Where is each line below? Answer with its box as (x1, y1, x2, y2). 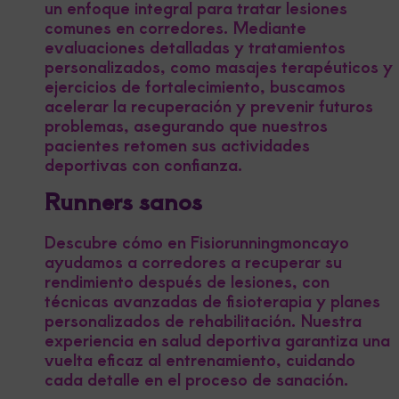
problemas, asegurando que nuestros (45, 113, 328, 136)
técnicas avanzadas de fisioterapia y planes (45, 289, 380, 312)
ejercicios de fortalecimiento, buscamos (45, 74, 346, 97)
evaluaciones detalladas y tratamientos (45, 35, 346, 58)
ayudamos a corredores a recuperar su (45, 249, 342, 273)
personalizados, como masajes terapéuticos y (45, 54, 393, 77)
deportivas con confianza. (45, 152, 243, 175)
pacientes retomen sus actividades (45, 133, 310, 156)
